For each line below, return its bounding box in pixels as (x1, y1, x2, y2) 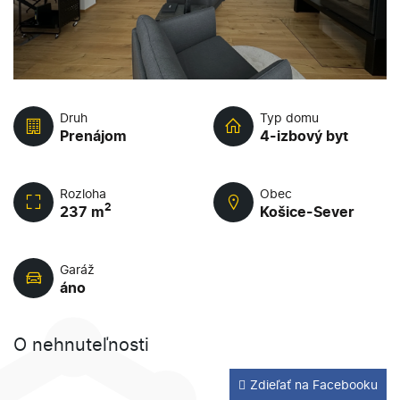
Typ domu (260, 109, 319, 125)
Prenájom (60, 126, 127, 145)
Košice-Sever (260, 202, 354, 221)
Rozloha (60, 185, 106, 201)
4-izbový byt (260, 126, 348, 145)
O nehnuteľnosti (13, 334, 149, 355)
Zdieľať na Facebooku (250, 377, 378, 392)
